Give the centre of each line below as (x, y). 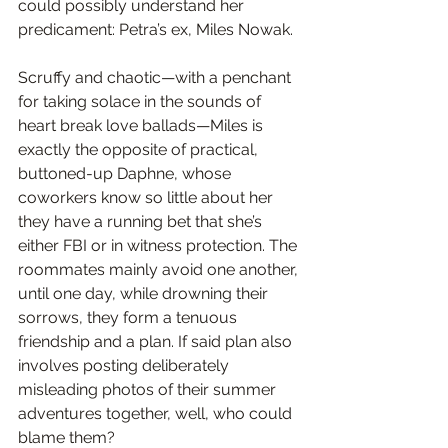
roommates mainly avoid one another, (160, 269)
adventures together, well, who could (157, 413)
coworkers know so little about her (147, 197)
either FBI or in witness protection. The (159, 245)
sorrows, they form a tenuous (129, 317)
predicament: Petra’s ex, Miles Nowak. (155, 29)
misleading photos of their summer (149, 389)
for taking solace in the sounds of (141, 101)
